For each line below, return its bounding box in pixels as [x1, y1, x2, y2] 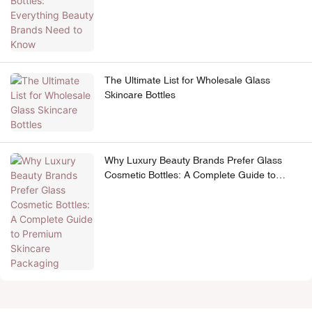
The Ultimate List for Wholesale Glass [104, 75, 270, 86]
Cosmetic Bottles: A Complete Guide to [104, 169, 276, 181]
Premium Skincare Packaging [104, 184, 234, 196]
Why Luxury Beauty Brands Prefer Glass [104, 155, 282, 166]
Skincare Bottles [104, 89, 175, 101]
